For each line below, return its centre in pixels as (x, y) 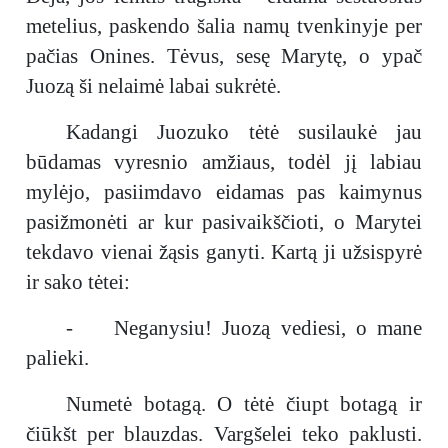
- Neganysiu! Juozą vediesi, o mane (244, 328)
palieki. (57, 358)
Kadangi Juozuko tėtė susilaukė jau (244, 132)
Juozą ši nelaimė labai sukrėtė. (153, 86)
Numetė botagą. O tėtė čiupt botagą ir (244, 404)
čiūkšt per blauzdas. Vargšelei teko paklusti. (224, 434)
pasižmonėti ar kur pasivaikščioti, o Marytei (224, 222)
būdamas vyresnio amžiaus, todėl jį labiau (224, 162)
